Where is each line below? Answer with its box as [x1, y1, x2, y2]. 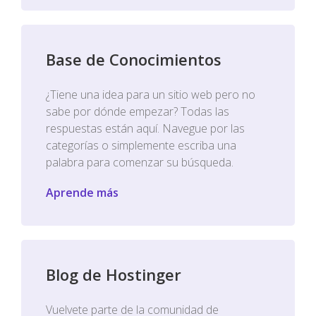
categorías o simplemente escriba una [46, 138, 236, 153]
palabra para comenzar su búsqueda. [46, 154, 233, 170]
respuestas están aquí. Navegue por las [46, 121, 245, 136]
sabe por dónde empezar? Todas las [46, 104, 229, 119]
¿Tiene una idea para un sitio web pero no [46, 87, 255, 102]
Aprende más [46, 185, 119, 200]
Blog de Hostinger [46, 264, 181, 285]
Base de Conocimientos [46, 49, 221, 70]
